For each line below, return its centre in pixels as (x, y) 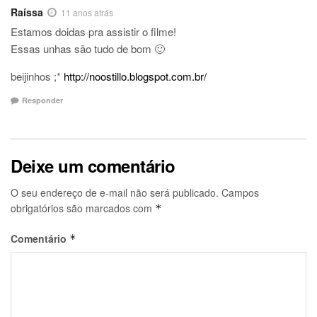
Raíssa (27, 12)
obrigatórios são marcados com (83, 208)
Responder (42, 100)
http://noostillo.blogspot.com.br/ (135, 76)
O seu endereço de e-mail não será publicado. (115, 192)
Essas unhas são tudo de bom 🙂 (88, 49)
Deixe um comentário (93, 165)
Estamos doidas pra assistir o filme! (93, 32)
